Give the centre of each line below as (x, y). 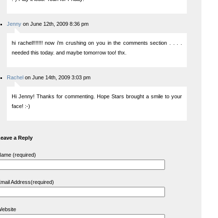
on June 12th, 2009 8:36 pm (55, 24)
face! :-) (21, 106)
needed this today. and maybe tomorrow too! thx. (69, 53)
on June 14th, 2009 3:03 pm (57, 77)
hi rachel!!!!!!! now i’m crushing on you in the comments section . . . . (97, 43)
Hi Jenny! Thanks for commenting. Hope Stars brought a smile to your (97, 96)
